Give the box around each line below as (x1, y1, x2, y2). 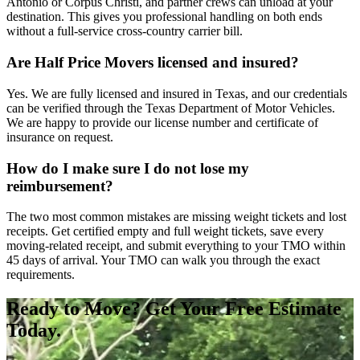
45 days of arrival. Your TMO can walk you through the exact (6, 253, 320, 268)
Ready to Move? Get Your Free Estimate (6, 298, 342, 320)
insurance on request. (6, 129, 113, 144)
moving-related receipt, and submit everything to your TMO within (6, 239, 346, 253)
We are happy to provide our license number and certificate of (6, 115, 318, 129)
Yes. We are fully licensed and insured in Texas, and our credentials (6, 86, 347, 100)
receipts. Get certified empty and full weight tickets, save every (6, 224, 324, 239)
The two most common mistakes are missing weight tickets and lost (6, 210, 346, 224)
